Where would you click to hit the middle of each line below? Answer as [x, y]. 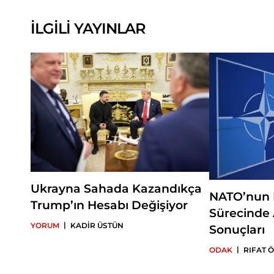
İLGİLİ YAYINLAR [88, 28]
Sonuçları [237, 230]
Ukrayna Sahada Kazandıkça [116, 189]
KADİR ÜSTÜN [97, 226]
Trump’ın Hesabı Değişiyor [109, 206]
